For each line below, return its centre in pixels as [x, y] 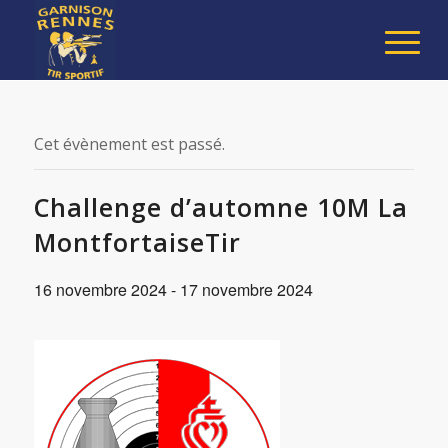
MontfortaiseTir [137, 242]
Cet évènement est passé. [129, 144]
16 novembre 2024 [100, 289]
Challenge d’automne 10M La [220, 207]
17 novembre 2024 [246, 289]
